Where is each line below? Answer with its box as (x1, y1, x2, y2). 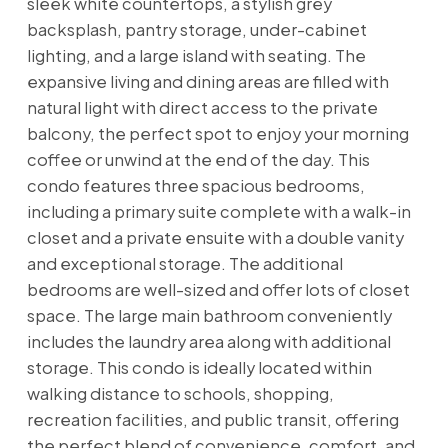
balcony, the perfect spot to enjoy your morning (26, 122, 409, 144)
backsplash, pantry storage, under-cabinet (26, 18, 367, 40)
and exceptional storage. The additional (26, 252, 343, 274)
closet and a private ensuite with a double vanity (26, 226, 404, 248)
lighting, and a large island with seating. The (26, 44, 366, 66)
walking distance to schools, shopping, (26, 382, 334, 404)
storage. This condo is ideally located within (26, 356, 372, 378)
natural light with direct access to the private (26, 96, 378, 118)
